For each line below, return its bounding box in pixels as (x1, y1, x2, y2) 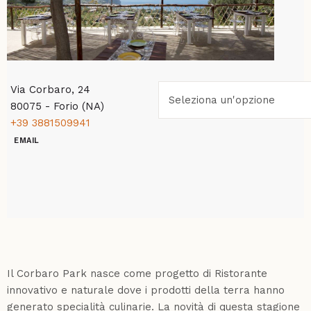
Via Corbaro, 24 (10, 83, 90, 96)
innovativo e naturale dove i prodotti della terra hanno (7, 284, 285, 296)
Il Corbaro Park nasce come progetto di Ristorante (7, 267, 267, 280)
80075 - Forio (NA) (10, 99, 111, 112)
